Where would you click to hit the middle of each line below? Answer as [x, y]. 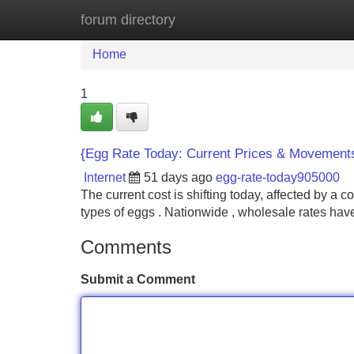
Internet [105, 177]
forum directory [128, 20]
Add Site [308, 19]
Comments [126, 247]
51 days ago [178, 177]
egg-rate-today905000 [278, 177]
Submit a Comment [138, 279]
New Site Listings [211, 19]
